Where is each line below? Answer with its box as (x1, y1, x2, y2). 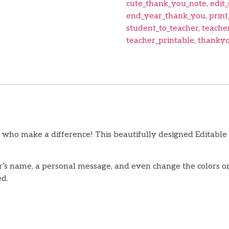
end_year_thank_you (126, 11, 205, 21)
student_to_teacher (126, 23, 198, 33)
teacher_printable (126, 35, 194, 45)
